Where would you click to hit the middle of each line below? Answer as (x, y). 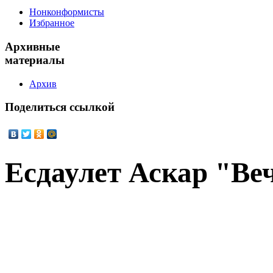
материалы (35, 60)
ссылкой (90, 107)
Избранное (52, 23)
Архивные (32, 47)
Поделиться (36, 107)
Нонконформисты (67, 12)
